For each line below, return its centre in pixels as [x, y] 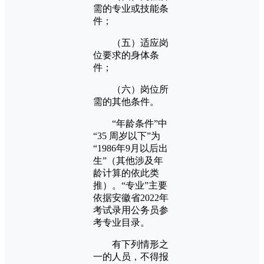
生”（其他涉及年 [128, 160]
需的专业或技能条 [131, 8]
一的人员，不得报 [131, 256]
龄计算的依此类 [126, 173]
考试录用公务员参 [131, 210]
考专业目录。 [121, 222]
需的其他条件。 [126, 101]
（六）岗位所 [131, 89]
